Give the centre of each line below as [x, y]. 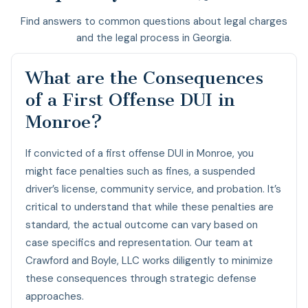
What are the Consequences [144, 78]
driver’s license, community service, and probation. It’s [153, 189]
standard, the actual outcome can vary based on [142, 224]
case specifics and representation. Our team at [139, 242]
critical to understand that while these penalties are [150, 207]
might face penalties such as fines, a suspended [140, 171]
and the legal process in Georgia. [154, 37]
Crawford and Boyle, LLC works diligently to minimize [149, 260]
